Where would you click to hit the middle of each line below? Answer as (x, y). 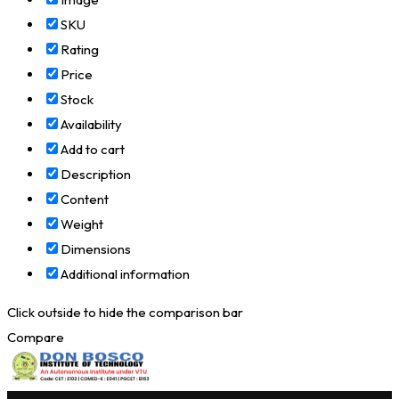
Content (85, 199)
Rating (80, 49)
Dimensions (96, 248)
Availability (91, 124)
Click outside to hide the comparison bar (125, 312)
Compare (36, 337)
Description (96, 174)
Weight (82, 224)
